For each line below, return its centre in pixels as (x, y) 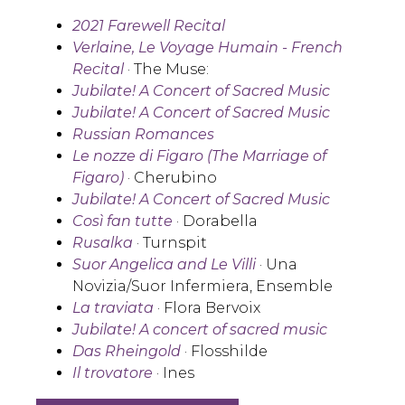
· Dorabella (215, 221)
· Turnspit (170, 243)
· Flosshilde (224, 352)
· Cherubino (170, 178)
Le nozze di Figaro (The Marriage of (199, 156)
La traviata (113, 308)
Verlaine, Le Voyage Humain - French (207, 48)
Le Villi (233, 265)
